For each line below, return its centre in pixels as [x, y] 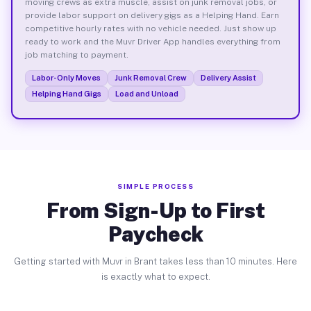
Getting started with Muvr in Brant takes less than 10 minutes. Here [155, 261]
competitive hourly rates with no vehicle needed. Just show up [150, 28]
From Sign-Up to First [155, 210]
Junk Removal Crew [150, 77]
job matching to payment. [76, 54]
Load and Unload [146, 93]
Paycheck [155, 234]
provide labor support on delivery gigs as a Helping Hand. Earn [152, 15]
